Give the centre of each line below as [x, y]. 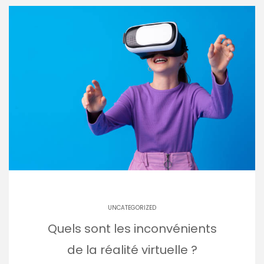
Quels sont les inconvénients [132, 228]
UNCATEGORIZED [132, 207]
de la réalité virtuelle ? [132, 250]
